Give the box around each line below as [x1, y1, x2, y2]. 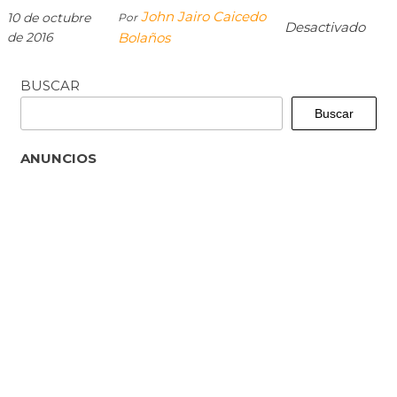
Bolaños [118, 29, 170, 46]
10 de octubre [7, 10, 90, 26]
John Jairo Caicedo [141, 8, 266, 25]
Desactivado [284, 19, 365, 35]
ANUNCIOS [20, 150, 97, 167]
